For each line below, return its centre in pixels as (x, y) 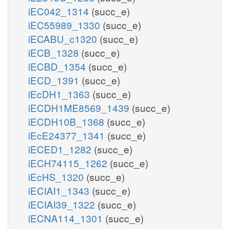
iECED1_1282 (61, 149)
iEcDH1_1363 (60, 94)
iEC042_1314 (60, 11)
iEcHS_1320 (57, 176)
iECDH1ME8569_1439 (80, 107)
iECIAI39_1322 (63, 204)
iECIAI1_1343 (60, 190)
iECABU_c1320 (64, 38)
